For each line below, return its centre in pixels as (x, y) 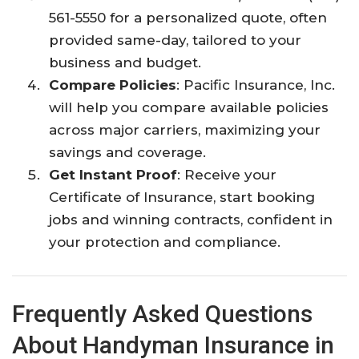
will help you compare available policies (189, 107)
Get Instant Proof (113, 174)
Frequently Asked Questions (162, 313)
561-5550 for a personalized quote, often (188, 17)
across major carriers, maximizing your (185, 129)
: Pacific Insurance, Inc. (256, 85)
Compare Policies (113, 85)
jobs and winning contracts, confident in (191, 219)
